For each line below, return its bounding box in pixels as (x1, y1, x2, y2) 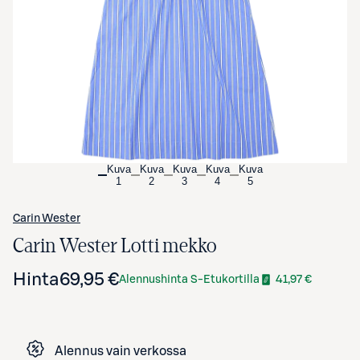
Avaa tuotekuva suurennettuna (108, 8, 252, 21)
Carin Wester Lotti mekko (13, 235, 216, 256)
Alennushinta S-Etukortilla (119, 273, 260, 285)
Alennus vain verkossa (55, 344, 186, 358)
